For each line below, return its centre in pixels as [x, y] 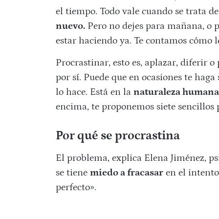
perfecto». [76, 187]
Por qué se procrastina [118, 136]
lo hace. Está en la [94, 92]
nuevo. [70, 26]
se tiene [73, 173]
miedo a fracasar [126, 173]
